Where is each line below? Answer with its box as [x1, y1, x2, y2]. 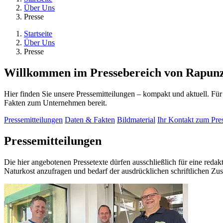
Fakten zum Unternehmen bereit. [4, 99, 107, 108]
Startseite [24, 29, 52, 38]
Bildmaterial [117, 115, 155, 124]
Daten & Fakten [65, 115, 115, 124]
